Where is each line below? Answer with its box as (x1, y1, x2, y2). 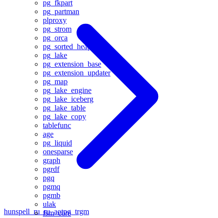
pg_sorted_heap (43, 42, 91, 51)
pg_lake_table (43, 104, 86, 112)
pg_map (43, 77, 68, 86)
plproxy (43, 16, 67, 24)
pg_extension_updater (43, 69, 110, 77)
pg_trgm (63, 207, 89, 216)
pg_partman (43, 7, 79, 16)
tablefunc (43, 121, 71, 129)
